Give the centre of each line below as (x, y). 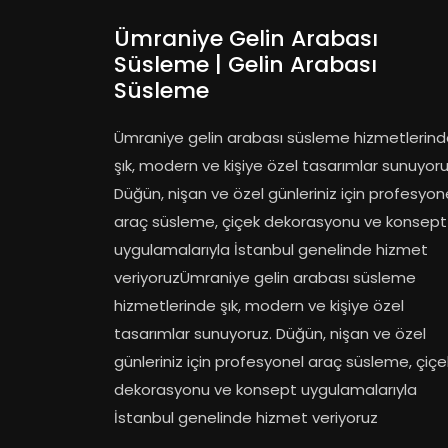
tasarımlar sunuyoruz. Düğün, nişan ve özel (270, 333)
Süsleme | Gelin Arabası (245, 64)
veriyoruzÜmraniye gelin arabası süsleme (265, 277)
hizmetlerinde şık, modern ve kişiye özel (259, 305)
